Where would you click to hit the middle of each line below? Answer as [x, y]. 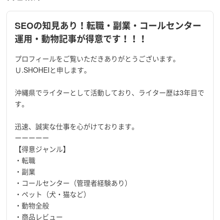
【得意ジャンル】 [42, 149]
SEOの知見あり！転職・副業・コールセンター [108, 26]
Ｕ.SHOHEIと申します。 [53, 70]
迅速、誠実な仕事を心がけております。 [77, 126]
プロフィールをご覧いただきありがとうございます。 [97, 58]
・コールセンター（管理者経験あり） [73, 183]
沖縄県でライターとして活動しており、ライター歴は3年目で [110, 92]
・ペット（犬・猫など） [53, 194]
